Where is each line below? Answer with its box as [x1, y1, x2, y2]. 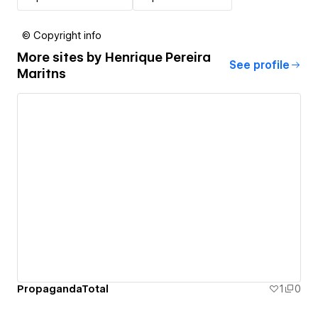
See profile [229, 58, 290, 72]
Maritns [17, 65, 66, 81]
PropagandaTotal [17, 283, 109, 295]
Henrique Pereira [105, 49, 211, 65]
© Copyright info [22, 29, 102, 41]
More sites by [17, 49, 105, 65]
